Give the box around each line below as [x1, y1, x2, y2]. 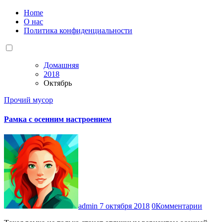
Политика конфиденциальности [24, 26, 132, 35]
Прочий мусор [4, 95, 53, 104]
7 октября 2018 [100, 202, 150, 211]
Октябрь [44, 78, 72, 87]
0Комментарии [152, 202, 202, 211]
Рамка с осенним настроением [4, 115, 111, 124]
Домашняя [44, 60, 79, 69]
